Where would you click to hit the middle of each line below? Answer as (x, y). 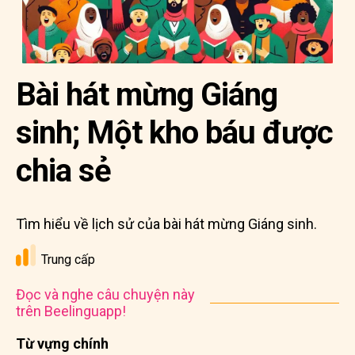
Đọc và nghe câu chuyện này (105, 294)
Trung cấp (68, 260)
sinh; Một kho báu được (174, 133)
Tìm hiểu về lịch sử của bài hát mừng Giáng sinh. (166, 224)
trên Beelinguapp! (71, 311)
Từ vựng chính (62, 344)
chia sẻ (63, 171)
